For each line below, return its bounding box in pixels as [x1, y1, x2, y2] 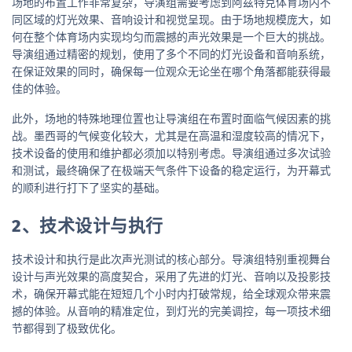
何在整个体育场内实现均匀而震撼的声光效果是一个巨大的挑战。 [12, 28, 331, 44]
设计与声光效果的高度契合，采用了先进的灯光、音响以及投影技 [12, 268, 331, 284]
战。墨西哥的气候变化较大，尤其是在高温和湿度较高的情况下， [12, 127, 331, 143]
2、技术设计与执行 [12, 214, 163, 236]
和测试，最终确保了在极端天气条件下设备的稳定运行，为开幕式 [12, 162, 331, 178]
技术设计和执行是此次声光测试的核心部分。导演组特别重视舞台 [12, 251, 331, 266]
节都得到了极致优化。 [12, 320, 122, 335]
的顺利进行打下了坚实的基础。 [12, 179, 166, 195]
